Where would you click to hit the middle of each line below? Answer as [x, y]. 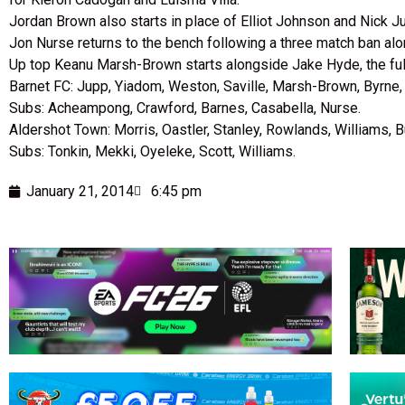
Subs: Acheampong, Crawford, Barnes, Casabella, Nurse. [185, 108]
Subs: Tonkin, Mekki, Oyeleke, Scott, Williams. [152, 152]
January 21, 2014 [80, 192]
